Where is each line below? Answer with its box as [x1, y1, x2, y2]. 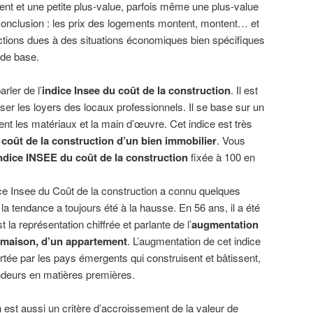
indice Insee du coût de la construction [42, 82, 231, 98]
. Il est [231, 82, 258, 97]
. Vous [217, 132, 245, 147]
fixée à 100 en [191, 149, 255, 164]
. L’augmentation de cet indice [127, 233, 261, 248]
